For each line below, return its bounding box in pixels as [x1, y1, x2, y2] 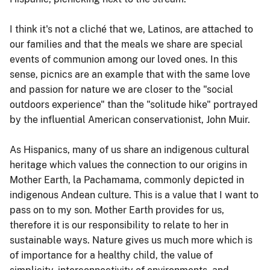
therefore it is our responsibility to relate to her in [10, 219, 228, 231]
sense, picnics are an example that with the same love [10, 68, 250, 80]
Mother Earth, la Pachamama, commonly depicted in [10, 174, 244, 186]
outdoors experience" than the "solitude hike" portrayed [10, 98, 258, 110]
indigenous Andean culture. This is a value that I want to [10, 189, 259, 201]
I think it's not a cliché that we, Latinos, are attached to [10, 23, 253, 35]
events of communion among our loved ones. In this [10, 53, 237, 65]
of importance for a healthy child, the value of [10, 249, 213, 261]
